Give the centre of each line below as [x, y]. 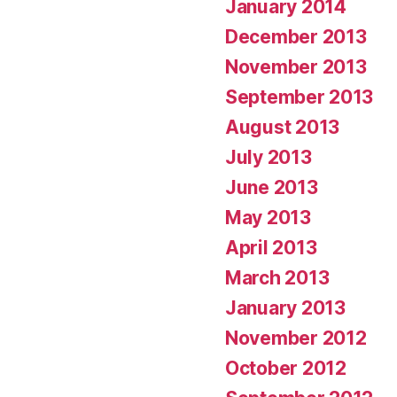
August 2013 [283, 127]
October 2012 [286, 368]
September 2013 [300, 97]
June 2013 [272, 187]
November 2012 [296, 338]
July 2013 [269, 157]
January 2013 [285, 307]
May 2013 [268, 217]
